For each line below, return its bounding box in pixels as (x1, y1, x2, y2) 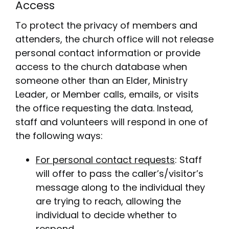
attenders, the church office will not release (15, 32, 214, 45)
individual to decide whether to (35, 208, 177, 221)
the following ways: (15, 129, 103, 142)
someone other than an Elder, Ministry (15, 74, 188, 87)
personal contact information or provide (15, 46, 200, 59)
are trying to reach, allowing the (35, 194, 181, 208)
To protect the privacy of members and (15, 18, 197, 32)
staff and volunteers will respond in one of (15, 115, 208, 128)
